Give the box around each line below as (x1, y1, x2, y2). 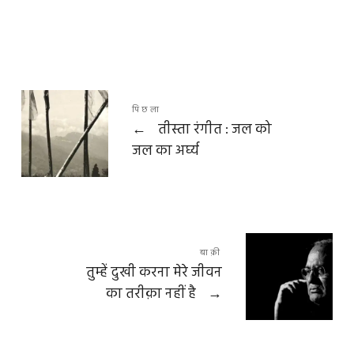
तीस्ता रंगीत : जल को (154, 119, 272, 142)
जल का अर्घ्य (131, 140, 199, 164)
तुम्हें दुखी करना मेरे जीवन (86, 262, 223, 285)
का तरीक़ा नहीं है (106, 283, 200, 307)
